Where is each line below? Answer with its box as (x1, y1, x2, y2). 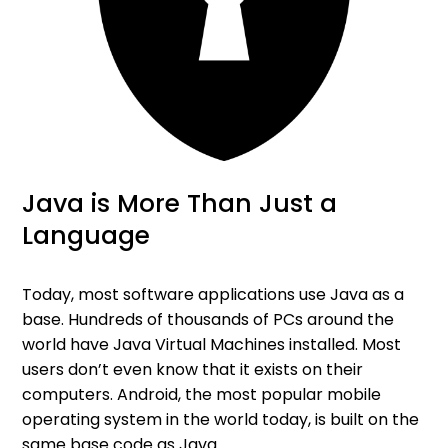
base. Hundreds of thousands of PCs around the (22, 307, 395, 331)
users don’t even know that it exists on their (22, 357, 364, 381)
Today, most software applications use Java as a (22, 282, 405, 306)
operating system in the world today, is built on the (22, 407, 420, 431)
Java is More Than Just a (22, 185, 338, 221)
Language (22, 217, 151, 253)
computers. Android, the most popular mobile (22, 382, 382, 406)
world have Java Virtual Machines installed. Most (22, 332, 402, 356)
